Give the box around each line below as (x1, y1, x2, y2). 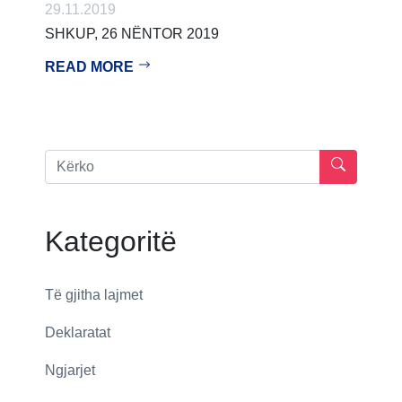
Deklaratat (45, 324, 110, 340)
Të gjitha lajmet (45, 286, 143, 302)
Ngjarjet (45, 362, 95, 378)
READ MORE (45, 58, 137, 74)
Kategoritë (45, 224, 177, 258)
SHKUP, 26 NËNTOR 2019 (45, 25, 219, 41)
